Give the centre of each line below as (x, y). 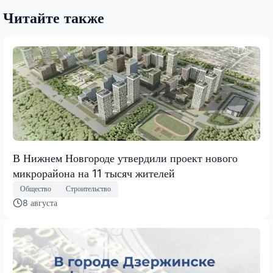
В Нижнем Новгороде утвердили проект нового (125, 158)
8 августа (40, 202)
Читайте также (54, 18)
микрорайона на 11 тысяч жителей (94, 173)
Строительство (88, 189)
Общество (36, 189)
